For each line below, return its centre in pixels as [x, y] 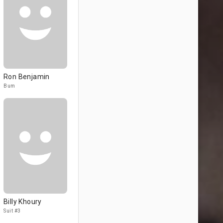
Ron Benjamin [27, 77]
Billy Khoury [23, 202]
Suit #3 [12, 211]
